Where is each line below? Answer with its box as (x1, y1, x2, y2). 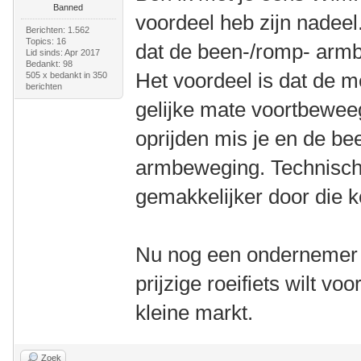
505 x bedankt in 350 (25, 70, 107, 80)
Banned (53, 2, 84, 12)
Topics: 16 (25, 36, 66, 46)
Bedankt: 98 (25, 59, 73, 68)
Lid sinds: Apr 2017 (25, 48, 100, 57)
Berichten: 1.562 (25, 25, 89, 35)
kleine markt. (135, 301, 254, 325)
